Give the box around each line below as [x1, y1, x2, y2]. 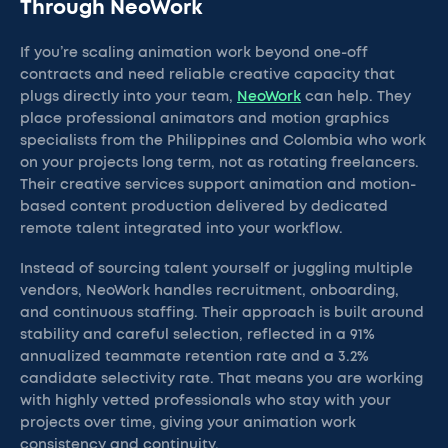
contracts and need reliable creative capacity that [20, 68, 395, 82]
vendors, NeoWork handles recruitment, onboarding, [20, 284, 399, 298]
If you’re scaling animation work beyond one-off [20, 46, 368, 60]
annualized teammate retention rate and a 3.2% [20, 350, 369, 364]
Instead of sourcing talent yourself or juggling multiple [20, 262, 413, 276]
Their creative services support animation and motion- [20, 178, 416, 192]
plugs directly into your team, [20, 90, 237, 104]
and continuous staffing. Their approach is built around [20, 306, 424, 320]
